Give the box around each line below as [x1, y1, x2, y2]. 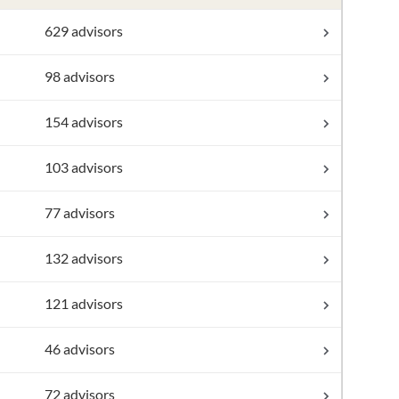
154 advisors [44, 113, 123, 130]
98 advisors [44, 68, 115, 85]
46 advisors [44, 340, 115, 357]
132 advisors [44, 249, 123, 266]
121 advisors [44, 295, 123, 312]
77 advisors [44, 204, 115, 221]
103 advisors [44, 159, 123, 175]
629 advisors [44, 22, 123, 39]
